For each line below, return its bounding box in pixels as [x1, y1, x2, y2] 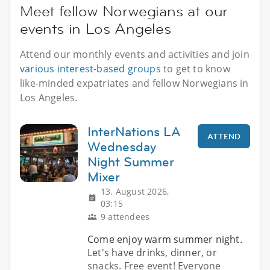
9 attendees [101, 210, 150, 222]
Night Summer [87, 152, 174, 171]
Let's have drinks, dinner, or [87, 245, 217, 259]
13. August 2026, [101, 185, 169, 197]
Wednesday [87, 137, 156, 155]
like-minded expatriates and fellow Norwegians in [20, 76, 249, 90]
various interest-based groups [20, 61, 161, 75]
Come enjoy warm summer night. [87, 232, 242, 246]
